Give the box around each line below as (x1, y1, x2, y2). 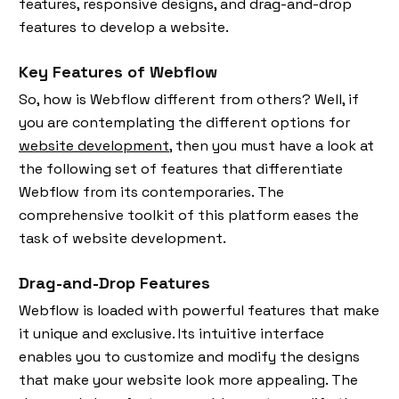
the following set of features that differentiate (19, 159, 343, 178)
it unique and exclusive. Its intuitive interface (19, 323, 324, 343)
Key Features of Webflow (19, 61, 222, 82)
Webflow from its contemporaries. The (19, 182, 284, 201)
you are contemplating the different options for (19, 112, 350, 132)
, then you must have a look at (169, 135, 374, 155)
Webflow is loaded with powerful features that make (19, 300, 379, 320)
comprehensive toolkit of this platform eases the (19, 205, 359, 224)
